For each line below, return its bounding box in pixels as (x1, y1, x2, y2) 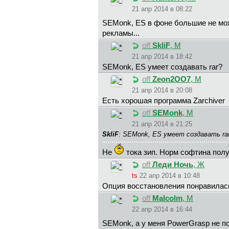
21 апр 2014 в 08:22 (132, 5, 192, 13)
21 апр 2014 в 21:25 (132, 120, 192, 128)
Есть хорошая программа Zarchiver (102, 97, 225, 105)
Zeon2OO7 (152, 75, 191, 84)
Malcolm (152, 194, 182, 203)
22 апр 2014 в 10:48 (140, 172, 200, 180)
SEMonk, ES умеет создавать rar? (102, 63, 222, 72)
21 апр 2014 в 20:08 (132, 86, 192, 95)
